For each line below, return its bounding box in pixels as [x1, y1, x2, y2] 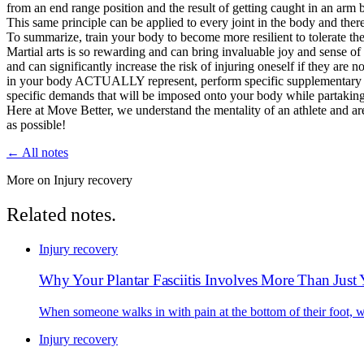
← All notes [6, 145, 68, 159]
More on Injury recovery [6, 172, 132, 187]
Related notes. [6, 203, 116, 225]
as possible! [6, 117, 66, 132]
